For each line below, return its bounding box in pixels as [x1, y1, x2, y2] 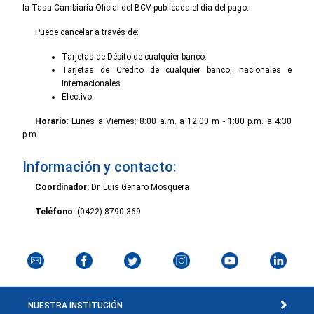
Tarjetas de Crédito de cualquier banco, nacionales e [62, 64, 292, 75]
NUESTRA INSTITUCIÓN [28, 300, 123, 310]
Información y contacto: [22, 158, 177, 175]
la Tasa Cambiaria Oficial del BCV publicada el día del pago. [22, 2, 249, 13]
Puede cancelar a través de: [35, 27, 139, 37]
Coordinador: [35, 182, 89, 192]
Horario [35, 116, 67, 126]
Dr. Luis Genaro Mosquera [89, 182, 189, 192]
